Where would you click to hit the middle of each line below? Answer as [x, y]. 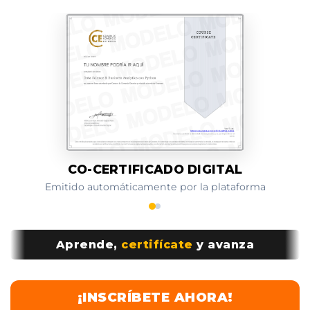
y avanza [224, 244]
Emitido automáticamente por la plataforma [155, 186]
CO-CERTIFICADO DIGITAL [155, 169]
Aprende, [89, 244]
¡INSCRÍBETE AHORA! [155, 297]
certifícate [157, 244]
